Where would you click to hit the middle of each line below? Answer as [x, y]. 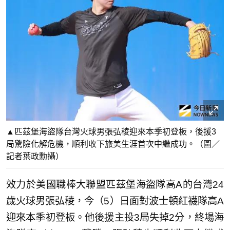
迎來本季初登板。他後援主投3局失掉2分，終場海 [115, 217]
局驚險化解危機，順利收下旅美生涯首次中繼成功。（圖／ [113, 144]
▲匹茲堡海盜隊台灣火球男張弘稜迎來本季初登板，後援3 [111, 131]
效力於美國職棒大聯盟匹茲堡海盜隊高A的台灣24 [115, 184]
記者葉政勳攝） [35, 156]
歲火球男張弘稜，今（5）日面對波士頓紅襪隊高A [115, 201]
